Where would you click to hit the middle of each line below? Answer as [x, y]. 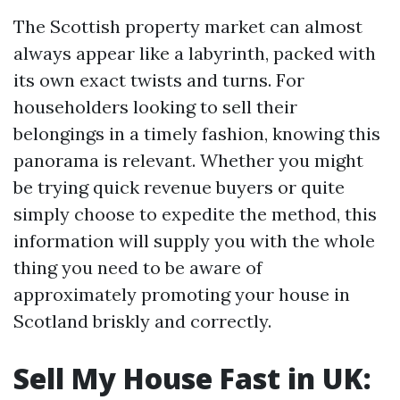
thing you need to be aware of [138, 267]
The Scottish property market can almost [188, 26]
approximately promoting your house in [182, 294]
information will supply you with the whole [194, 241]
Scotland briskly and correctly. [142, 321]
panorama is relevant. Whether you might [188, 160]
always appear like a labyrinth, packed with [195, 53]
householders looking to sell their [155, 107]
